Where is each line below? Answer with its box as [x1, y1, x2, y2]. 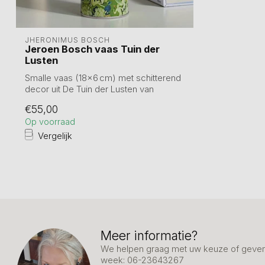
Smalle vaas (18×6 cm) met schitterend [25, 72, 181, 83]
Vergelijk [38, 130, 72, 141]
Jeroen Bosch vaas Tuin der [25, 43, 160, 55]
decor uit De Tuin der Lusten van [25, 83, 154, 95]
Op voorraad [25, 117, 75, 127]
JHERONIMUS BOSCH [25, 35, 110, 44]
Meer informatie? [101, 228, 198, 243]
